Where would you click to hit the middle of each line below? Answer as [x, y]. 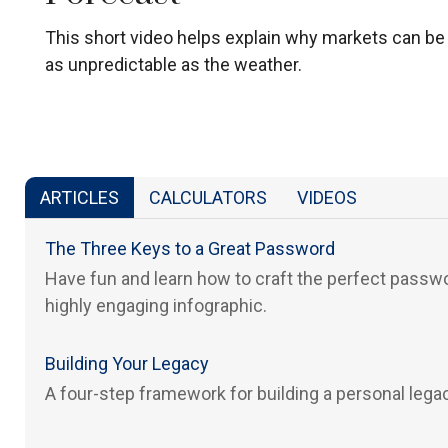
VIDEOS [327, 198]
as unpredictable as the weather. [173, 65]
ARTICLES [79, 198]
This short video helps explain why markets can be [245, 38]
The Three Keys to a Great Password [190, 249]
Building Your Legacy [127, 364]
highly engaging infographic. [156, 306]
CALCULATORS [208, 198]
